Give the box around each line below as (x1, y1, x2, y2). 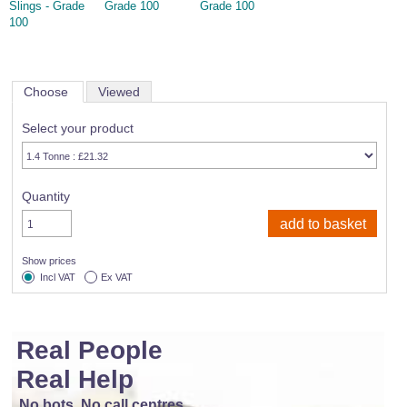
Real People (16, 336, 163, 365)
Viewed (98, 84, 140, 100)
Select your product (22, 121, 134, 136)
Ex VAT (101, 272, 133, 283)
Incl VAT (40, 272, 75, 283)
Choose (24, 84, 72, 100)
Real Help (16, 365, 134, 394)
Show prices (22, 255, 76, 267)
